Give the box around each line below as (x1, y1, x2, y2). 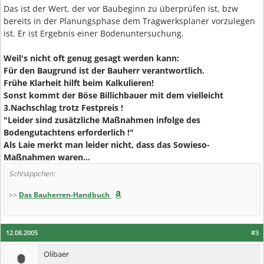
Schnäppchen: (9, 169, 55, 179)
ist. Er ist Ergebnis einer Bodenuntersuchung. (4, 28, 184, 39)
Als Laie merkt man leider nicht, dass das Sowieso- (4, 139, 210, 150)
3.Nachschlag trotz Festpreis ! (4, 102, 123, 113)
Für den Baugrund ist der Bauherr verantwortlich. (4, 65, 204, 76)
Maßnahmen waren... (4, 151, 90, 163)
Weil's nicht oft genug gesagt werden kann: (4, 52, 179, 64)
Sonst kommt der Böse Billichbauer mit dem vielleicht (4, 90, 223, 101)
